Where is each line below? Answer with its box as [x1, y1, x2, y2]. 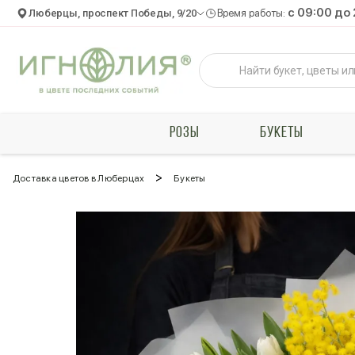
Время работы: [217, 7, 288, 19]
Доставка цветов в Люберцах [13, 173, 145, 184]
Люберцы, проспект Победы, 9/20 [29, 7, 197, 19]
